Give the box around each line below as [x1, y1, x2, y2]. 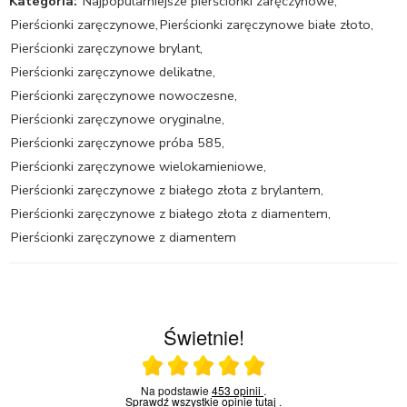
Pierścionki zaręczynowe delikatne [11, 62, 213, 81]
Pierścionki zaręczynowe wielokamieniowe [11, 156, 263, 175]
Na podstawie [149, 382, 212, 398]
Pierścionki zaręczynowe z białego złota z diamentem [11, 203, 328, 223]
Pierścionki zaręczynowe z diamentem [11, 227, 236, 246]
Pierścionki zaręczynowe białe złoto [160, 15, 371, 34]
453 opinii [212, 382, 263, 398]
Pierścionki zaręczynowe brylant [11, 38, 200, 57]
